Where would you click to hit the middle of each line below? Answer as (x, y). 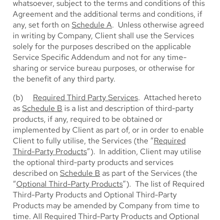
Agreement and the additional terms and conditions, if (108, 14)
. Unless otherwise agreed (158, 25)
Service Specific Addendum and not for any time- (100, 57)
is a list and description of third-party (128, 108)
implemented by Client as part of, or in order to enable (108, 130)
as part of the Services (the (149, 173)
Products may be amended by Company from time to (106, 206)
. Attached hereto (170, 97)
